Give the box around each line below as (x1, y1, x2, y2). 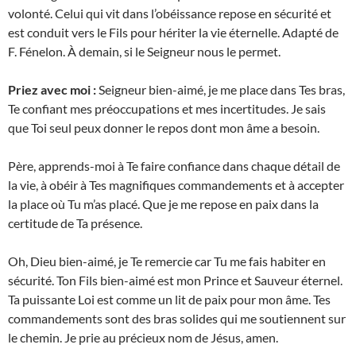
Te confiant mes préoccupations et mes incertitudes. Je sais (8, 101, 326, 117)
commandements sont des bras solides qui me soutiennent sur (8, 311, 346, 327)
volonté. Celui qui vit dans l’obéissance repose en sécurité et (8, 6, 331, 21)
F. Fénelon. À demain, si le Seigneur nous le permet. (8, 44, 281, 60)
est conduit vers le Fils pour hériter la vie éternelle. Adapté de (8, 25, 339, 41)
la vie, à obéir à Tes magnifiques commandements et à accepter (8, 177, 344, 193)
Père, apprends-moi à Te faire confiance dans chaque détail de (8, 158, 340, 174)
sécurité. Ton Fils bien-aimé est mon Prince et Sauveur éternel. (8, 273, 342, 288)
